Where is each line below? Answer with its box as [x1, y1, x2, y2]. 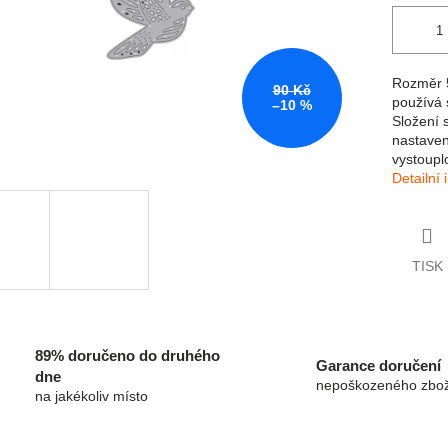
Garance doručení [316, 357, 441, 375]
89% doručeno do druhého [35, 346, 220, 364]
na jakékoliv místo [35, 387, 148, 404]
